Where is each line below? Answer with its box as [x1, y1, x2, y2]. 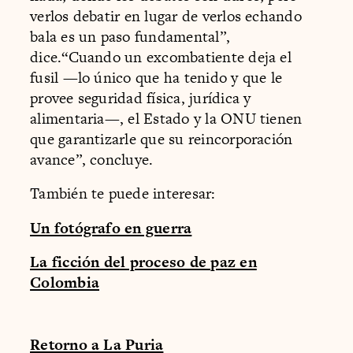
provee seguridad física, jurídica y [30, 87, 251, 109]
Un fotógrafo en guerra [30, 217, 192, 239]
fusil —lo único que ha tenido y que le [30, 66, 283, 88]
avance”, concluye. [30, 148, 154, 170]
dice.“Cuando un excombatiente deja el [30, 46, 292, 68]
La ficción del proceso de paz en [30, 251, 257, 273]
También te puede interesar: [30, 183, 216, 205]
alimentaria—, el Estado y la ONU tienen [30, 107, 303, 129]
